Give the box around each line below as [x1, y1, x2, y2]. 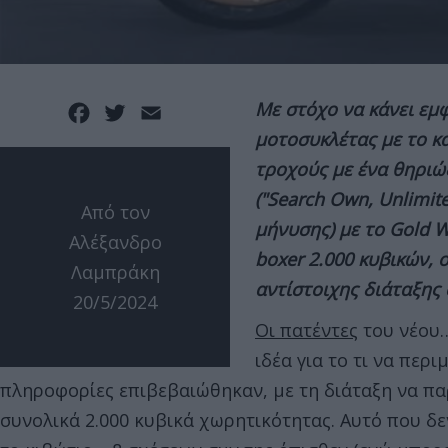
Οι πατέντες [255, 318, 358, 343]
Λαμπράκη [70, 260, 160, 285]
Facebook [93, 99, 176, 124]
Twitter [129, 99, 194, 124]
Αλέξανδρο [68, 230, 162, 255]
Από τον [80, 200, 150, 225]
